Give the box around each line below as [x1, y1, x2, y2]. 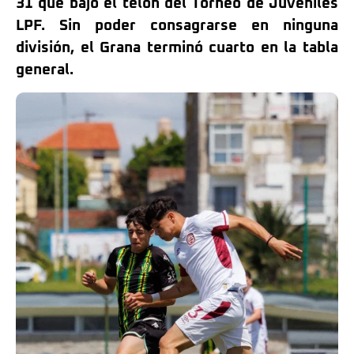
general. [16, 62, 73, 77]
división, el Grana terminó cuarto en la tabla [16, 40, 338, 55]
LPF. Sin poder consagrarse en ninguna [16, 18, 338, 33]
